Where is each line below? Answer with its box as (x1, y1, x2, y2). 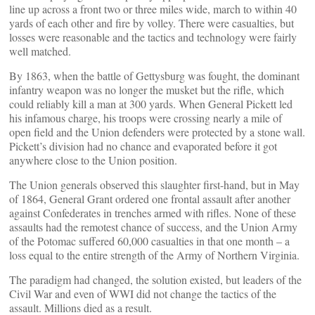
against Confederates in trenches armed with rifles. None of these (9, 205, 296, 220)
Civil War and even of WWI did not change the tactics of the (9, 286, 276, 301)
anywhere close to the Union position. (9, 153, 177, 167)
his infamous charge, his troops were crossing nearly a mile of (9, 110, 282, 125)
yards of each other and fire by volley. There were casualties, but (9, 15, 294, 30)
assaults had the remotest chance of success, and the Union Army (9, 219, 297, 234)
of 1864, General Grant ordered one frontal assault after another (9, 191, 290, 206)
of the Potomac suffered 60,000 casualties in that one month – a (9, 233, 290, 248)
